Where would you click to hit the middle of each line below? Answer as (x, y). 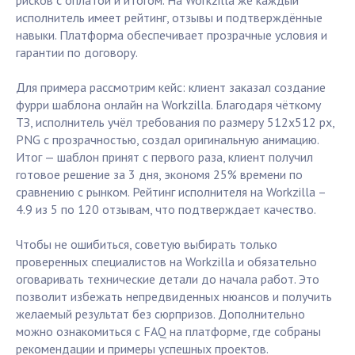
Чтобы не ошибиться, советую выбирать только (147, 244)
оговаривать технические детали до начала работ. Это (168, 279)
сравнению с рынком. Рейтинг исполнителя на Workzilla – (171, 192)
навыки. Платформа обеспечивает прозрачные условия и (172, 35)
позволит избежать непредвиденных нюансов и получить (174, 297)
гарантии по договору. (77, 53)
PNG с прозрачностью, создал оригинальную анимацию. (167, 140)
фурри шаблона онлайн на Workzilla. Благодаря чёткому (168, 105)
